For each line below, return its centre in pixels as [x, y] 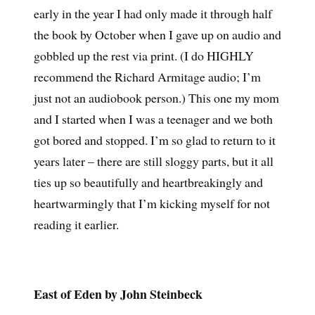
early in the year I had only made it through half [153, 14]
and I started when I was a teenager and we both [153, 119]
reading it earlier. [76, 225]
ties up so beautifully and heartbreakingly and [148, 182]
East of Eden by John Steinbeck [118, 294]
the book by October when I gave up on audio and [157, 35]
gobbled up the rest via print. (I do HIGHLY [143, 56]
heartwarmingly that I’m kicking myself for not [152, 204]
